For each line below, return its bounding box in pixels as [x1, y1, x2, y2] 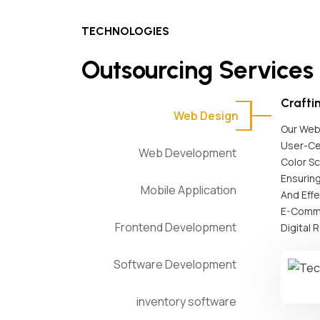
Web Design [174, 108, 239, 124]
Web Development [139, 145, 239, 161]
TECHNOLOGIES [81, 24, 169, 38]
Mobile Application [141, 182, 239, 198]
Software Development [114, 256, 239, 272]
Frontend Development [115, 219, 239, 235]
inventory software [136, 294, 239, 309]
